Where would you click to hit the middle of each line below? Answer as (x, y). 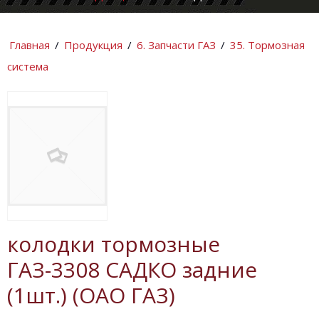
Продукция (93, 45)
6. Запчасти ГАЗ (176, 45)
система (28, 67)
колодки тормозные (114, 244)
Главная (30, 45)
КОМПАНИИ (39, 31)
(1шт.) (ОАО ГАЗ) (91, 295)
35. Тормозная (267, 45)
